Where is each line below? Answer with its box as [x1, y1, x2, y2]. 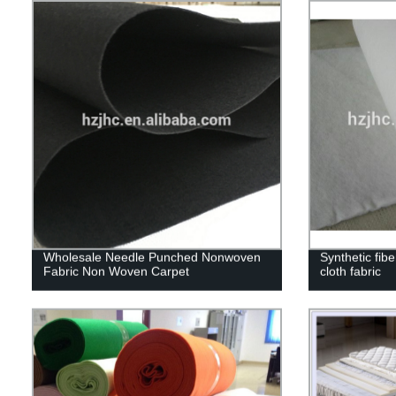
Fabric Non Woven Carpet [42, 263, 189, 278]
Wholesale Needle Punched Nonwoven [42, 249, 261, 264]
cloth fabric [319, 263, 381, 278]
